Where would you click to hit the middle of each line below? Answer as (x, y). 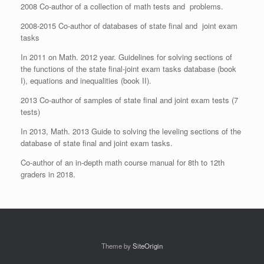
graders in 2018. (48, 174)
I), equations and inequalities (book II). (86, 81)
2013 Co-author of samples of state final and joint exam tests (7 (129, 100)
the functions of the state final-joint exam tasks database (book (128, 69)
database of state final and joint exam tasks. (97, 143)
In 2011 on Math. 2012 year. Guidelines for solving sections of (126, 57)
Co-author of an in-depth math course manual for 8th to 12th (123, 163)
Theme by (117, 246)
